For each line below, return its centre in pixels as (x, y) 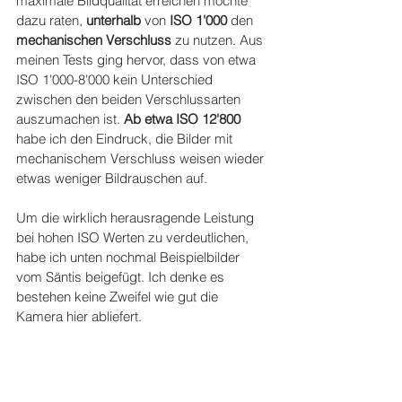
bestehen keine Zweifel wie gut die (119, 296)
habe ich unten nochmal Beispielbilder (130, 257)
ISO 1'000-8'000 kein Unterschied (116, 79)
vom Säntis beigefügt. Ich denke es (122, 276)
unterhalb (115, 20)
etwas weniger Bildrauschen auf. (112, 178)
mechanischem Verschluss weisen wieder (142, 158)
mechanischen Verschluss (94, 39)
